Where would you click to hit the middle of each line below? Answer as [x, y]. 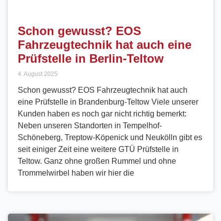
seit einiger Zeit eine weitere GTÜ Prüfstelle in [98, 149]
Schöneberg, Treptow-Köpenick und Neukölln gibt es [110, 137]
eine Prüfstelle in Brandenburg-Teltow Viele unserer [108, 102]
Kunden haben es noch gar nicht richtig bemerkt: [102, 113]
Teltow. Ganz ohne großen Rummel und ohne [97, 161]
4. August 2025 [38, 74]
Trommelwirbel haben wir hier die [76, 173]
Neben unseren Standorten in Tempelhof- [90, 125]
